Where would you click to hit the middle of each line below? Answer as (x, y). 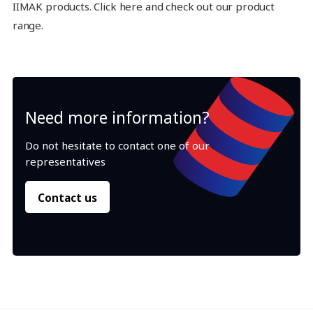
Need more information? (117, 118)
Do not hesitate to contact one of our (117, 146)
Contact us (67, 197)
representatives (65, 162)
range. (28, 25)
